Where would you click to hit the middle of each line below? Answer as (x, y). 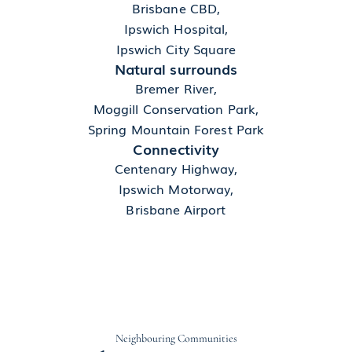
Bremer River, (176, 88)
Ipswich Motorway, (176, 189)
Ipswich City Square (176, 49)
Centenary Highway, (176, 169)
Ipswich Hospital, (176, 29)
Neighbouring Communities (176, 339)
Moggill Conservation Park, (176, 109)
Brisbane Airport (176, 209)
